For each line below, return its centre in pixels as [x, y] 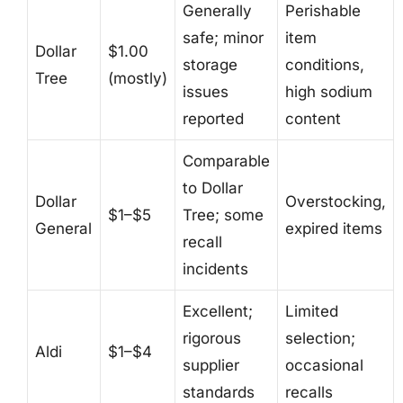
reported [213, 118]
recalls [309, 392]
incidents [215, 269]
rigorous [212, 338]
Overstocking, [336, 201]
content [313, 118]
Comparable [226, 161]
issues [206, 91]
